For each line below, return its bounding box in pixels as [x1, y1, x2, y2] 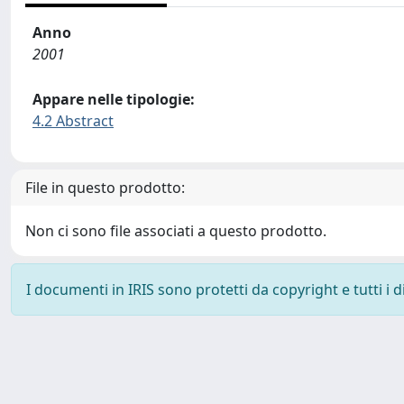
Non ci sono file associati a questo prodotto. [25, 221, 326, 241]
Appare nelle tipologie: [32, 89, 195, 109]
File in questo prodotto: [25, 178, 185, 197]
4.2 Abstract [32, 111, 114, 131]
